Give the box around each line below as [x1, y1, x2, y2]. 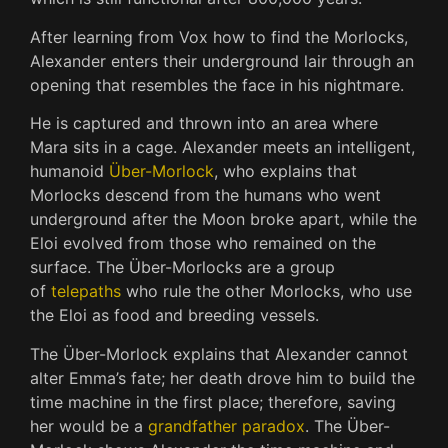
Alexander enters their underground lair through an [30, 50, 414, 71]
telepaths [51, 281, 121, 302]
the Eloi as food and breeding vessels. [30, 305, 319, 326]
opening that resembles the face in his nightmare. [30, 74, 404, 95]
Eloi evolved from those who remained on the [30, 233, 376, 254]
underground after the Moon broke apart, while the [30, 209, 417, 230]
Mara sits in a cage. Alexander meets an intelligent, [30, 137, 415, 158]
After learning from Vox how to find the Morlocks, [30, 26, 408, 47]
